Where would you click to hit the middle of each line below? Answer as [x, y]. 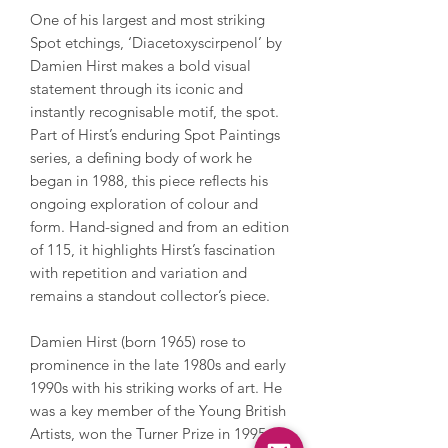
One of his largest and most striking [147, 19]
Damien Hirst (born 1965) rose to [138, 341]
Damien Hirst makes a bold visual [140, 65]
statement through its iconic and [136, 88]
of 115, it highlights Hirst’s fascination [152, 249]
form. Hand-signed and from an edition [159, 226]
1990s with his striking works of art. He [156, 387]
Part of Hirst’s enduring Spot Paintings [155, 134]
